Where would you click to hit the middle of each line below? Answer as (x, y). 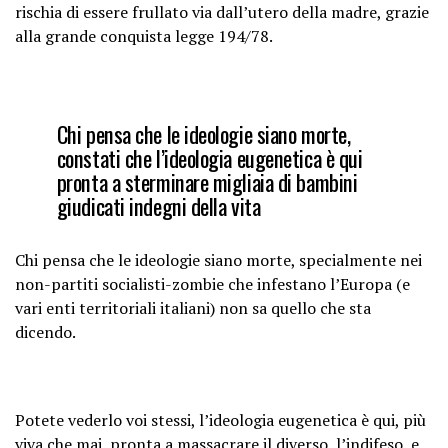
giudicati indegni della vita (158, 205)
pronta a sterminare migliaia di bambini (207, 181)
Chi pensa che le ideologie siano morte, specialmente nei (218, 259)
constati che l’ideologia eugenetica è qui (209, 157)
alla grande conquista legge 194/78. (144, 35)
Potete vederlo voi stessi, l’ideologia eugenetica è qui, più (220, 419)
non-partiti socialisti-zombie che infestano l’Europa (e (212, 283)
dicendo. (45, 331)
